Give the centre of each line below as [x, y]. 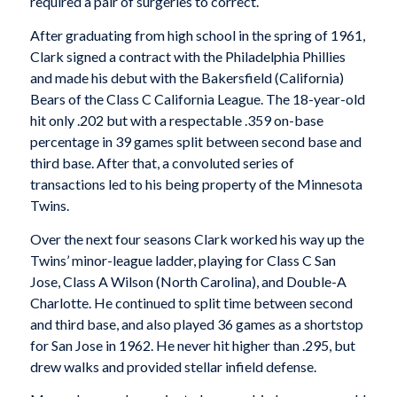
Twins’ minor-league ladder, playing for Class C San [183, 260]
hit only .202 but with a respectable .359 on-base [176, 121]
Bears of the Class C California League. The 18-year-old [197, 99]
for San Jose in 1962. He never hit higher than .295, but [192, 345]
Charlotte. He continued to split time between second [191, 302]
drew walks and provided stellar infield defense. [173, 366]
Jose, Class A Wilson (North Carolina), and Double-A [188, 281]
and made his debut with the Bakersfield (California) [187, 78]
